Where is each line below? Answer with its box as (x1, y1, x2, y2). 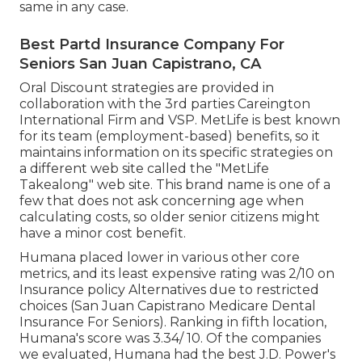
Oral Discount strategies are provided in (19, 80, 274, 96)
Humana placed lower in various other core (19, 250, 300, 266)
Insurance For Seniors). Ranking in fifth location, (19, 314, 326, 330)
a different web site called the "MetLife (19, 161, 269, 177)
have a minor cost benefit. (19, 225, 186, 242)
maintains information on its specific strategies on (19, 145, 333, 161)
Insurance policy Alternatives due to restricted (19, 282, 319, 298)
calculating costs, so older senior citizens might (19, 209, 320, 225)
